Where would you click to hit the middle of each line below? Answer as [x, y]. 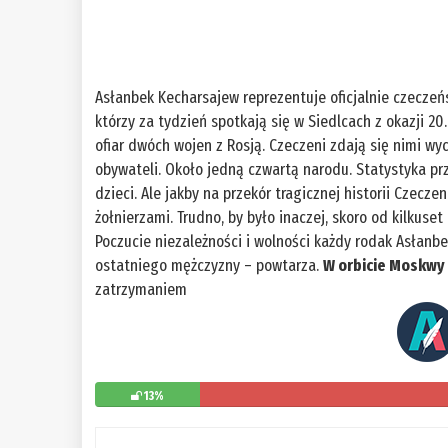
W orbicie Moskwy [384, 266]
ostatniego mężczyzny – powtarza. [209, 266]
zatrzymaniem [141, 290]
